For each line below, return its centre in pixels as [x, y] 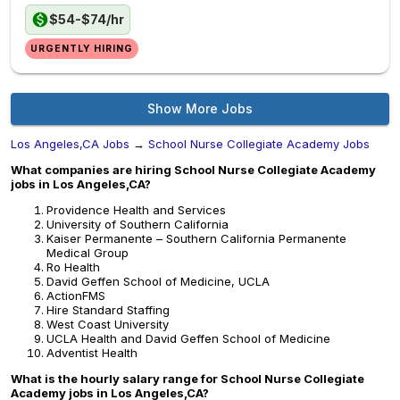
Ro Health [73, 267]
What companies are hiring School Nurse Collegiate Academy [193, 170]
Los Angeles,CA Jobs [70, 144]
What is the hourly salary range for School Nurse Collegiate [187, 379]
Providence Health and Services [136, 210]
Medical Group [87, 253]
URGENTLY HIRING [82, 49]
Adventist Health [92, 353]
